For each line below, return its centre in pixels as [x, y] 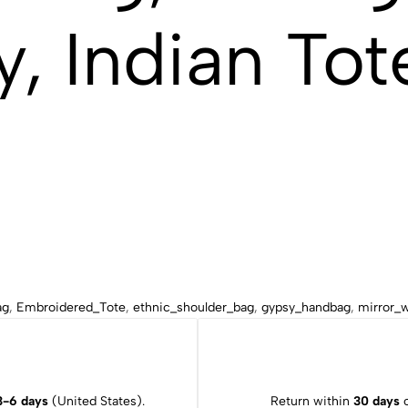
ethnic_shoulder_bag [194, 307]
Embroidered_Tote [71, 307]
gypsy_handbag [306, 307]
